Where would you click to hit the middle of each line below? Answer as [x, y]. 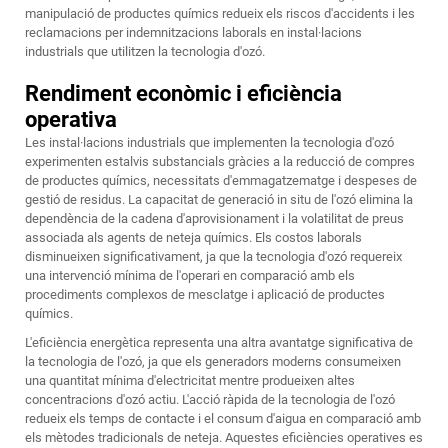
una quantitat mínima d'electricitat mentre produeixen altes [190, 381]
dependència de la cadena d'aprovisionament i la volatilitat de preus [214, 219]
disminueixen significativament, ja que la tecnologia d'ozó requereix [213, 257]
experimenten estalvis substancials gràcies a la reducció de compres [220, 162]
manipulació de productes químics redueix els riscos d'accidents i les [220, 14]
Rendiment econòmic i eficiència [183, 94]
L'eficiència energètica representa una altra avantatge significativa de [219, 343]
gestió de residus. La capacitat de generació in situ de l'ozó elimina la [219, 200]
